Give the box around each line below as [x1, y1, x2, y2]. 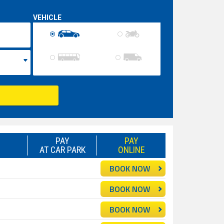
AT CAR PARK [39, 144, 85, 155]
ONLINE [117, 144, 145, 155]
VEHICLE [32, 13, 61, 21]
